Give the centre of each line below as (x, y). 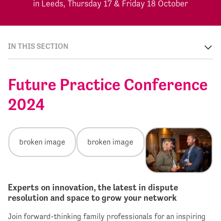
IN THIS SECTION (38, 46)
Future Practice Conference (108, 84)
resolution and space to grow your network (92, 197)
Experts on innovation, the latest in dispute (93, 187)
